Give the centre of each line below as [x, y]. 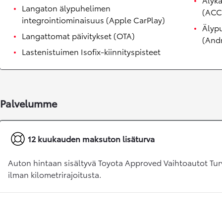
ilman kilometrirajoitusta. [55, 174]
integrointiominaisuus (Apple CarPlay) [93, 20]
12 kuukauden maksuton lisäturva [91, 139]
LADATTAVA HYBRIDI [44, 149]
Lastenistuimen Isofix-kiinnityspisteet [91, 52]
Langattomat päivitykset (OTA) [78, 36]
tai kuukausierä [38, 127]
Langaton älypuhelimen [66, 8]
